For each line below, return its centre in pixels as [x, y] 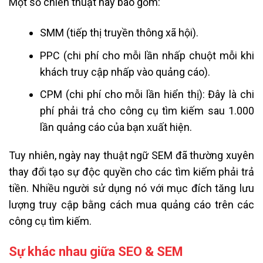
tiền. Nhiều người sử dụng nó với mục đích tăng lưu [131, 188]
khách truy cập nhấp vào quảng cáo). [125, 72]
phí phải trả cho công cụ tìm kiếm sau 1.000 [147, 111]
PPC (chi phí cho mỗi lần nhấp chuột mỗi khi [147, 55]
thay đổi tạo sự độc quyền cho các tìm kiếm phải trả [131, 172]
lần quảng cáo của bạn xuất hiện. [116, 127]
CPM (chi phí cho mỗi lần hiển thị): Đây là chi [147, 95]
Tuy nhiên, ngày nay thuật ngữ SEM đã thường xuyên [131, 156]
